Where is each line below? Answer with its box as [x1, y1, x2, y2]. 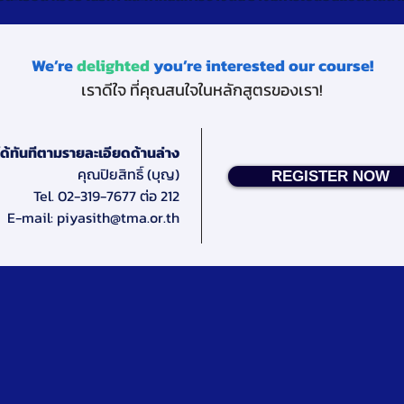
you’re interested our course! [152, 52, 373, 78]
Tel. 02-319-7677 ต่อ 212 [33, 184, 179, 207]
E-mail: [7, 206, 57, 228]
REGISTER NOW [271, 167, 390, 185]
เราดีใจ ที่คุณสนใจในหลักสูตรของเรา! [81, 77, 323, 102]
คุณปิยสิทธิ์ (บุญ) [78, 162, 179, 185]
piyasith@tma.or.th [57, 206, 179, 228]
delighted [76, 52, 153, 78]
